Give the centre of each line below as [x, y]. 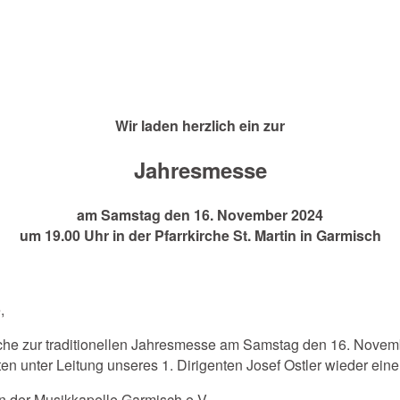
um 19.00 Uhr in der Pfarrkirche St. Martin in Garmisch [200, 235]
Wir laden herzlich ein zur [200, 125]
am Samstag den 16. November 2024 [200, 214]
